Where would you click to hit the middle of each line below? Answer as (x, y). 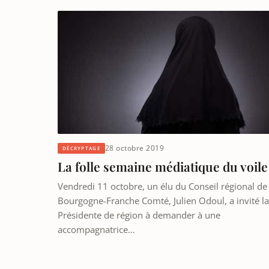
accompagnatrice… (96, 230)
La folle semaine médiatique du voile (163, 167)
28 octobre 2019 (134, 148)
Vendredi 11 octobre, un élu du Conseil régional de (162, 186)
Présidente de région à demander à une (139, 215)
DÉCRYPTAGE (81, 148)
